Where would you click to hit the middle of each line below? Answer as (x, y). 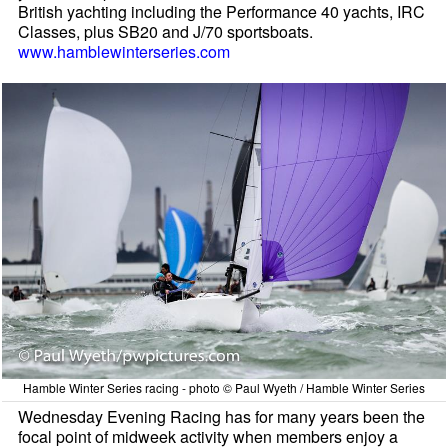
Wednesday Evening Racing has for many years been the (222, 416)
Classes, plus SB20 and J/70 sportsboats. (166, 32)
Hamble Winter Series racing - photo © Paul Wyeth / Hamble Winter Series (223, 387)
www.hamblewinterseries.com (124, 52)
